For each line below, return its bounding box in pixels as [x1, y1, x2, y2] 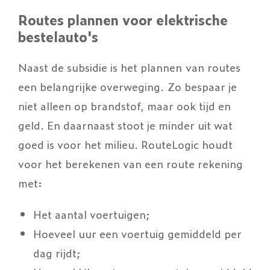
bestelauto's [18, 26, 98, 46]
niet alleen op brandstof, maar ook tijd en [18, 97, 231, 113]
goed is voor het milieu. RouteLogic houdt [18, 136, 233, 152]
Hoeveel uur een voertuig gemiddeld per [33, 225, 242, 241]
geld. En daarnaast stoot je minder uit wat [18, 116, 233, 133]
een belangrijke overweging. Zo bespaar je [18, 78, 237, 94]
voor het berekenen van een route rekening [18, 155, 243, 171]
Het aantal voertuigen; [33, 206, 150, 222]
